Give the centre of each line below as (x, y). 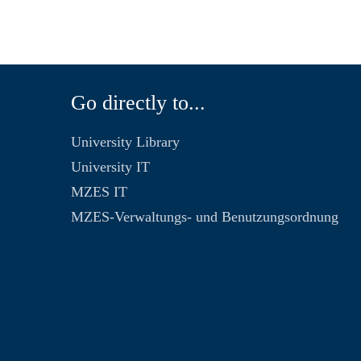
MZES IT (99, 192)
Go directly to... (138, 103)
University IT (110, 167)
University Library (125, 142)
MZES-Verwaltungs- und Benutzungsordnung (204, 217)
